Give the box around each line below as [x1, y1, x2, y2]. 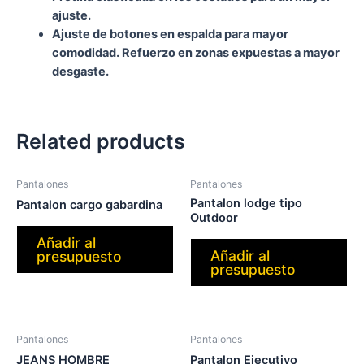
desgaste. [51, 64, 109, 80]
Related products [16, 128, 185, 154]
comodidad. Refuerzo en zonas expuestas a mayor [51, 45, 340, 61]
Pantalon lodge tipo [190, 196, 302, 211]
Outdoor [190, 210, 238, 226]
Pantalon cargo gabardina [16, 197, 162, 213]
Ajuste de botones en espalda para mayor [51, 27, 288, 42]
